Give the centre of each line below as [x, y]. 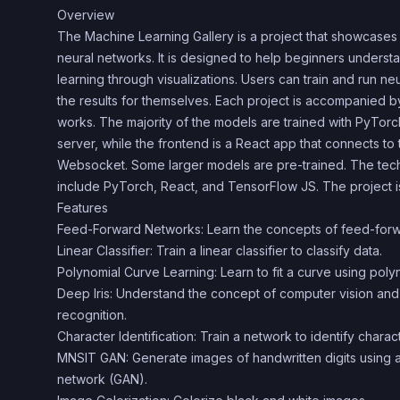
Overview [86, 15]
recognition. [92, 315]
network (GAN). [102, 379]
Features [83, 208]
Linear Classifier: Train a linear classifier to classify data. [220, 250]
